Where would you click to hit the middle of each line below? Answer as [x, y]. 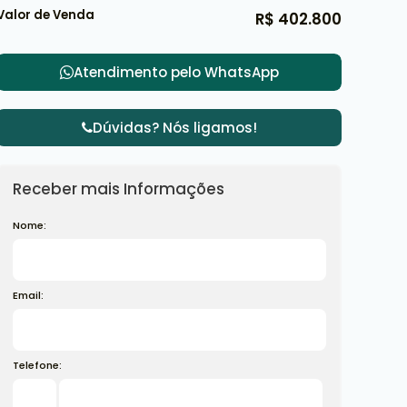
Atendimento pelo [139, 72]
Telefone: [37, 365]
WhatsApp [241, 72]
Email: [28, 295]
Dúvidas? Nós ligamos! [174, 128]
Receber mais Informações [118, 189]
